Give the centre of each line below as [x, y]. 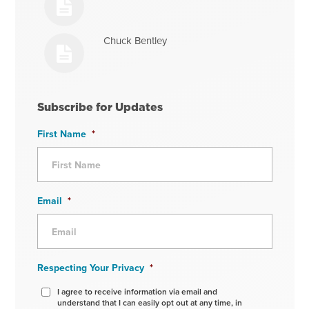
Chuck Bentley [136, 41]
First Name [61, 134]
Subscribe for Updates [100, 107]
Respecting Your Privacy [90, 268]
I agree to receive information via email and [137, 292]
